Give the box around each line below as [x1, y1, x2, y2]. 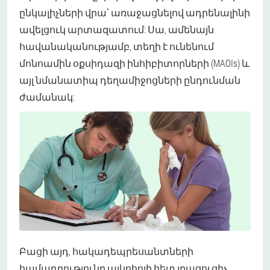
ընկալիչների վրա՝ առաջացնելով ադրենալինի [19, 6, 250, 19]
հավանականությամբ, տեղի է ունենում [19, 40, 214, 53]
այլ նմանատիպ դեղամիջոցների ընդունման [19, 74, 240, 87]
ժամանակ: [19, 90, 75, 104]
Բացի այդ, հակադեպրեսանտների [19, 244, 193, 257]
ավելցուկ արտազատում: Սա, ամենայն [19, 23, 214, 36]
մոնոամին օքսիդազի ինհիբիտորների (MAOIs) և [19, 57, 250, 70]
